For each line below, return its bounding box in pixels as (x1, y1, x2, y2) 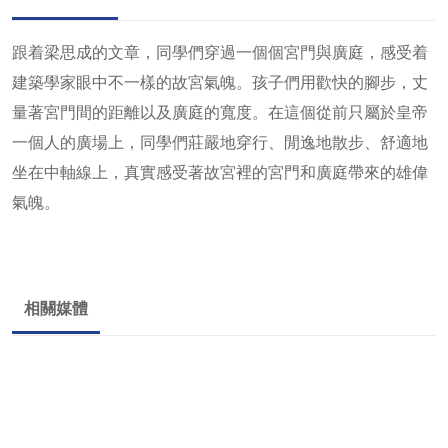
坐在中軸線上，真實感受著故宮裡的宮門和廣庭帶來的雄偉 (12, 161, 428, 181)
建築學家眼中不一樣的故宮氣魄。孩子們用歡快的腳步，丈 (12, 71, 428, 91)
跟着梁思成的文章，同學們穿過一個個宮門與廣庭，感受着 (12, 41, 428, 61)
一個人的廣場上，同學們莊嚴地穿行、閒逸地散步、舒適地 (12, 131, 428, 151)
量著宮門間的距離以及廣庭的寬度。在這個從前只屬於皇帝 (12, 101, 428, 121)
